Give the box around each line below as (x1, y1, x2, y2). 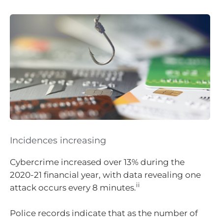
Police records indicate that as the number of (10, 208, 198, 218)
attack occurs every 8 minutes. (10, 183, 136, 193)
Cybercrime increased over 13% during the (10, 157, 185, 167)
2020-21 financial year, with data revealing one (10, 170, 201, 180)
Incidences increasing (10, 135, 106, 146)
